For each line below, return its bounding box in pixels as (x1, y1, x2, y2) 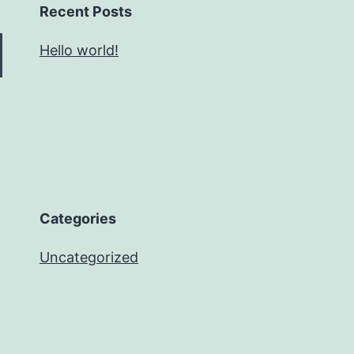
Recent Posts (40, 2, 132, 20)
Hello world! (40, 41, 119, 58)
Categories (40, 209, 116, 227)
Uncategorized (40, 248, 138, 265)
